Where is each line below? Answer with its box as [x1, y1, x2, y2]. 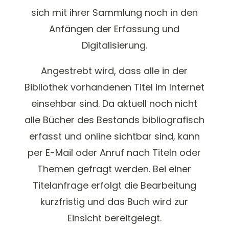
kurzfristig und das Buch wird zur [40, 195, 189, 208]
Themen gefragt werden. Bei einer [37, 162, 192, 175]
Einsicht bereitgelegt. [67, 211, 162, 224]
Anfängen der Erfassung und [49, 22, 180, 35]
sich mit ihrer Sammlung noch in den [31, 6, 198, 19]
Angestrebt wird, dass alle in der [41, 64, 188, 77]
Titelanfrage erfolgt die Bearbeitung [32, 178, 196, 192]
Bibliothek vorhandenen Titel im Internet [24, 80, 204, 94]
